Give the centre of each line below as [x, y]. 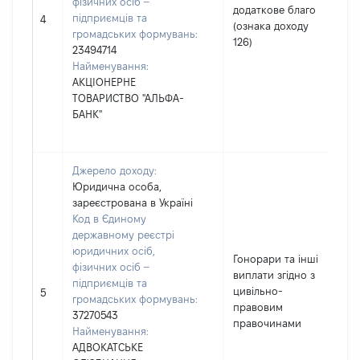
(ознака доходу [271, 26]
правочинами [267, 323]
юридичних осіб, [114, 251]
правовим [258, 307]
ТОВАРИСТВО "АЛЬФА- [128, 98]
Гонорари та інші [276, 259]
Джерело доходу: [115, 170]
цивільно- [258, 291]
